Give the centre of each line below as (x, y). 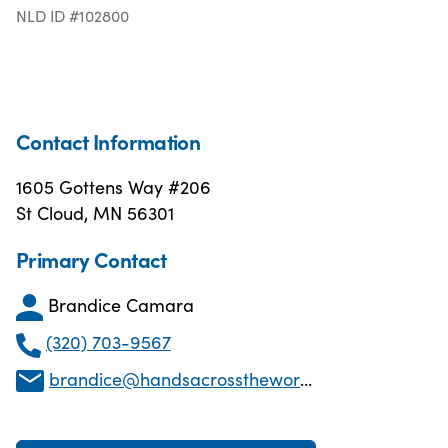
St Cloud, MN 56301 (95, 212)
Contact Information (108, 140)
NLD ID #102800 (72, 15)
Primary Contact (91, 258)
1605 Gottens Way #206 (113, 186)
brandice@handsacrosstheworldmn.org (175, 378)
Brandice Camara (121, 304)
